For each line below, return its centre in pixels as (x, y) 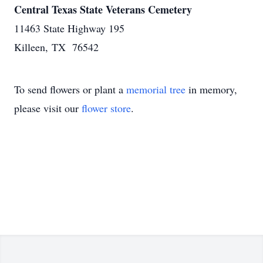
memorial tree (156, 89)
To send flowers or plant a (70, 89)
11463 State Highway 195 (69, 28)
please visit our (48, 108)
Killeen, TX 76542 (56, 47)
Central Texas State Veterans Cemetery (103, 9)
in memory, (211, 89)
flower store (106, 108)
